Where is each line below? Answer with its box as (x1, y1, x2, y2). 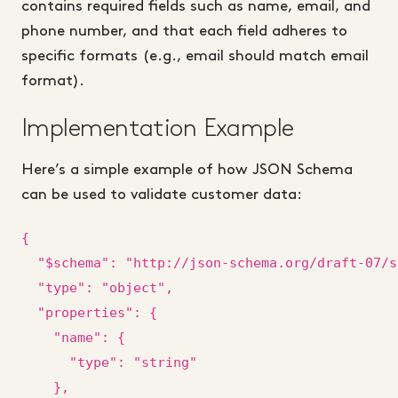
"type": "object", (21, 280, 173, 297)
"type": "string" (21, 354, 197, 371)
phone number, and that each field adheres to (21, 24, 347, 39)
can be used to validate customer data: (21, 187, 302, 203)
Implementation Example (21, 117, 294, 141)
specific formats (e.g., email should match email (21, 49, 369, 64)
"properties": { (21, 305, 157, 322)
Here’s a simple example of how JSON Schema (21, 163, 353, 178)
